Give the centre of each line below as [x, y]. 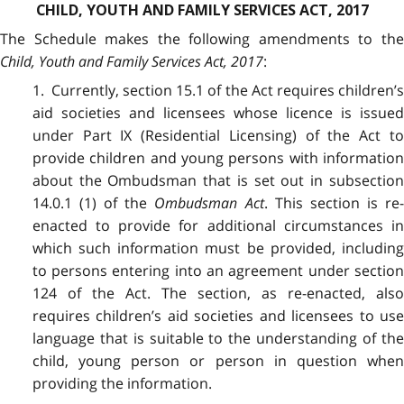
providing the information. [122, 384]
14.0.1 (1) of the [93, 203]
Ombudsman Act [209, 203]
